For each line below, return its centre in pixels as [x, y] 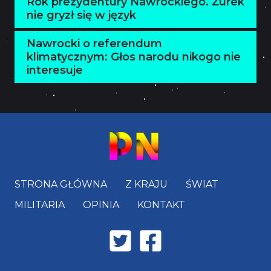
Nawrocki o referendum [94, 44]
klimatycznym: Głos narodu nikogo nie [134, 57]
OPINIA [101, 204]
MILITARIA [40, 204]
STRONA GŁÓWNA [61, 184]
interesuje [55, 70]
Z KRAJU [146, 184]
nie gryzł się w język [81, 15]
